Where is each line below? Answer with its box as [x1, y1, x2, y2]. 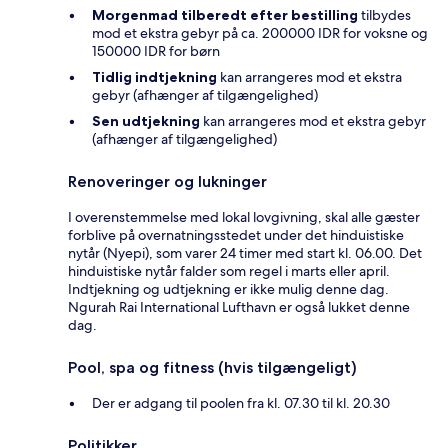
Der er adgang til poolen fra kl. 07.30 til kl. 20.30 [92, 394, 390, 413]
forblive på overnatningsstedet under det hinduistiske [68, 226, 404, 245]
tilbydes [358, 6, 411, 25]
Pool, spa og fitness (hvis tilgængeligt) [68, 358, 357, 378]
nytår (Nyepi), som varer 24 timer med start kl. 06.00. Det [68, 244, 422, 263]
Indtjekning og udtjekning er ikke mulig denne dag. [68, 280, 389, 299]
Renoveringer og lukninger [68, 172, 267, 192]
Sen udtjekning [92, 112, 200, 131]
